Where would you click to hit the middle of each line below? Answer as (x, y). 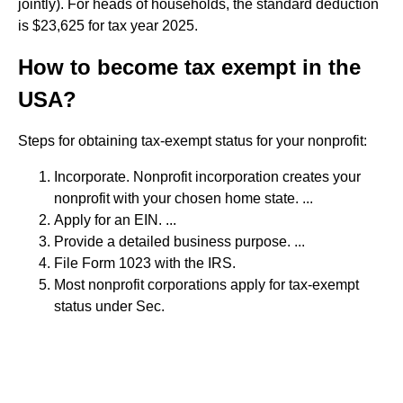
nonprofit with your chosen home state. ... (184, 198)
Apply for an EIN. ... (115, 220)
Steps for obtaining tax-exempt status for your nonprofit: (193, 141)
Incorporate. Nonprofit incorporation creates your (207, 177)
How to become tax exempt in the (189, 67)
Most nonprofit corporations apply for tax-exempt (206, 285)
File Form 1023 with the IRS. (145, 263)
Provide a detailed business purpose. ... (179, 242)
